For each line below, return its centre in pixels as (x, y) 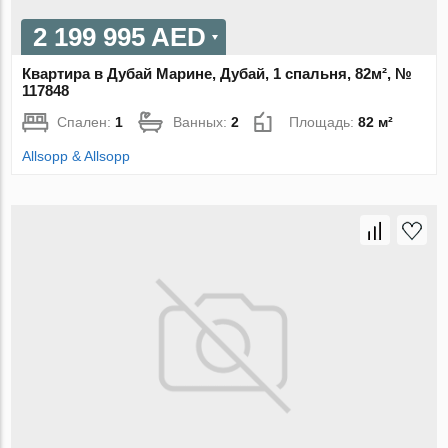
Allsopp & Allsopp (76, 156)
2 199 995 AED (120, 37)
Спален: (86, 122)
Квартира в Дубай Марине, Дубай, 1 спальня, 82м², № (217, 74)
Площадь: (324, 122)
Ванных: (202, 122)
